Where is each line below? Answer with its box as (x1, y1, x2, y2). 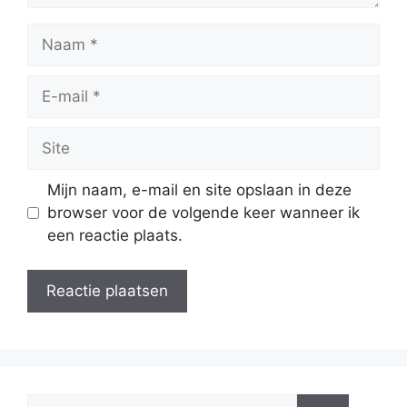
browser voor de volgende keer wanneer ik (46, 203, 360, 222)
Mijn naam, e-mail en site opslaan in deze (46, 180, 352, 199)
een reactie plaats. (46, 225, 183, 244)
